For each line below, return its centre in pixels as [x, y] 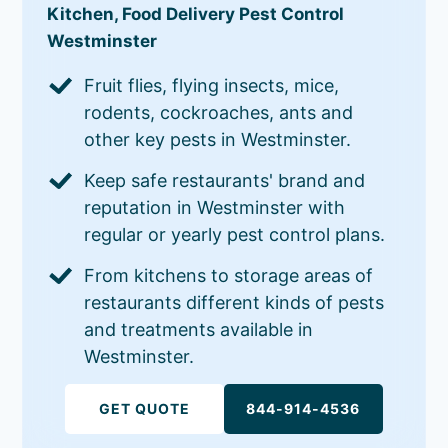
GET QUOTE [145, 408]
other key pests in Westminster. [218, 139]
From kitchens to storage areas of [229, 275]
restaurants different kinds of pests [234, 302]
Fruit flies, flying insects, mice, [212, 85]
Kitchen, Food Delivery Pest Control [196, 13]
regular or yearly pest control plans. [235, 234]
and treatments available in [199, 329]
